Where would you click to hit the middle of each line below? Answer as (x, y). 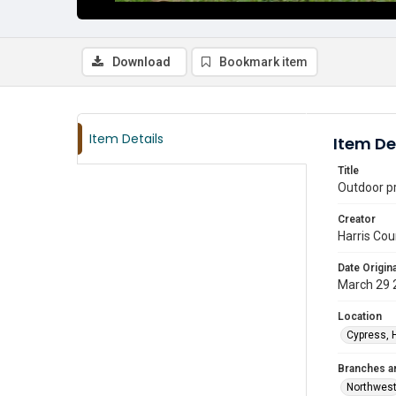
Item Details (126, 139)
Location (360, 316)
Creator (357, 219)
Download (141, 62)
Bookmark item (263, 62)
